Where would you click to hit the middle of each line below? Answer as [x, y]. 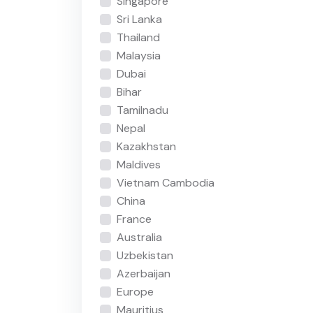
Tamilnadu [142, 110]
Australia [139, 237]
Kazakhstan [146, 146]
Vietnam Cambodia [165, 182]
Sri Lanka [139, 19]
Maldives [138, 164]
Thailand [138, 37]
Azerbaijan [143, 273]
